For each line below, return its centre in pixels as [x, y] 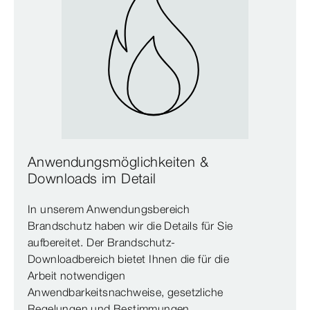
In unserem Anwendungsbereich [109, 209]
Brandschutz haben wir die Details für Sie [130, 226]
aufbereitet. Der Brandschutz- [102, 243]
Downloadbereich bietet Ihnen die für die [128, 259]
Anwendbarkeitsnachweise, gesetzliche [126, 292]
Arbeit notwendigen [77, 276]
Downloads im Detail [92, 179]
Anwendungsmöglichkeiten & [118, 162]
